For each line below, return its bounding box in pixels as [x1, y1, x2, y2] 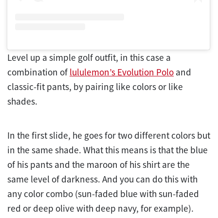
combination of [7, 66, 70, 78]
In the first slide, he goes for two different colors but [7, 129, 210, 142]
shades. [7, 95, 37, 108]
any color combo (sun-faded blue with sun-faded [7, 188, 199, 200]
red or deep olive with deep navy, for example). [7, 202, 194, 215]
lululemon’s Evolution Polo [70, 66, 174, 78]
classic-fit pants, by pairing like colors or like [7, 81, 183, 93]
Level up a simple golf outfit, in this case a [7, 52, 171, 64]
